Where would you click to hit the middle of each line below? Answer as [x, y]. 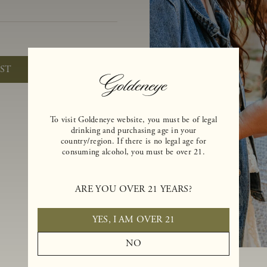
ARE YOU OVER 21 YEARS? [133, 189]
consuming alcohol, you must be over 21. [133, 152]
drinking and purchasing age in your [133, 130]
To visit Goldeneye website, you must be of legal [133, 119]
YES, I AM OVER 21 [133, 219]
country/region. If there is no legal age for [133, 141]
